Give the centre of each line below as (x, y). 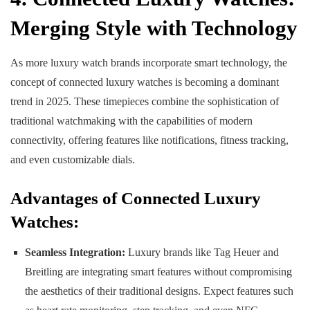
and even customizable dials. (73, 160)
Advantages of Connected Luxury (136, 199)
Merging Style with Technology (154, 28)
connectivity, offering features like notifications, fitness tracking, (149, 140)
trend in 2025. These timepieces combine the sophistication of (145, 102)
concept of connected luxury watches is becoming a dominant (145, 82)
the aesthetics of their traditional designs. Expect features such (159, 291)
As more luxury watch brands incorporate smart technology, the (149, 63)
